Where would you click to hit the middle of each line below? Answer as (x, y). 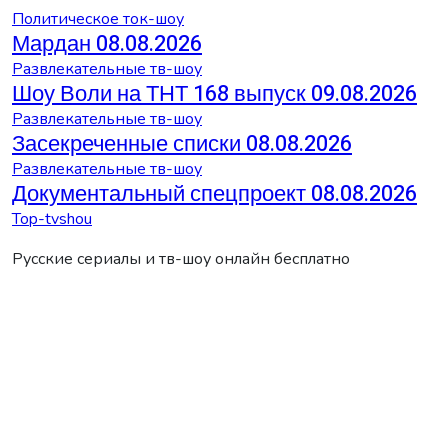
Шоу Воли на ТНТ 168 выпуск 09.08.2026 (214, 93)
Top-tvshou (52, 218)
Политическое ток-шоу (98, 18)
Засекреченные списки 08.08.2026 (182, 143)
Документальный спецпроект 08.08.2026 (214, 193)
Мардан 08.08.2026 (107, 43)
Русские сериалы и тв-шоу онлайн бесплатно (181, 258)
